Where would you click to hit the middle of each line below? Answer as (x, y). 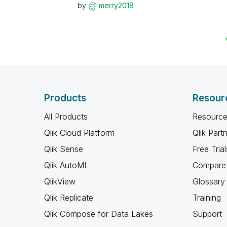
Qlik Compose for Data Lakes (99, 214)
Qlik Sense (64, 149)
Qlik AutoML (66, 165)
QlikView (60, 181)
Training (206, 198)
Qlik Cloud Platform (79, 133)
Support (207, 214)
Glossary (209, 181)
